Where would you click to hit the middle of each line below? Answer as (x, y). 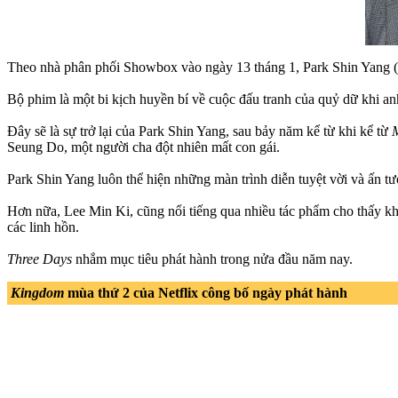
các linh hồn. (43, 227)
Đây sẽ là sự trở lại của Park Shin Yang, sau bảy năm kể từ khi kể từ (199, 131)
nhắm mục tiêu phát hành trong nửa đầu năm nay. (212, 259)
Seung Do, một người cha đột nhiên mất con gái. (143, 147)
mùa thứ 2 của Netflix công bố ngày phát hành (206, 292)
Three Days (40, 259)
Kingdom (37, 292)
